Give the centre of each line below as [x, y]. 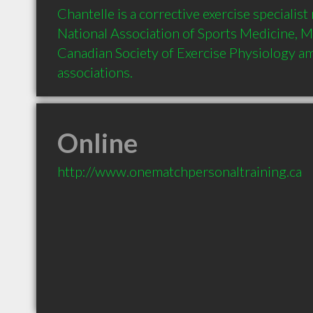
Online [97, 143]
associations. [95, 72]
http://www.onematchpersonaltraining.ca [180, 171]
